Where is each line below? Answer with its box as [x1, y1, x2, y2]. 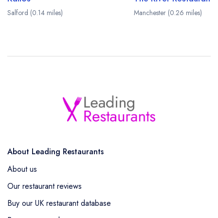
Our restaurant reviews [7, 180, 82, 192]
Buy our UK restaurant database [7, 197, 111, 209]
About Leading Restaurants [7, 145, 104, 157]
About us [7, 163, 37, 175]
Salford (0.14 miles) [7, 8, 63, 18]
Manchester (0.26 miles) [134, 8, 202, 18]
